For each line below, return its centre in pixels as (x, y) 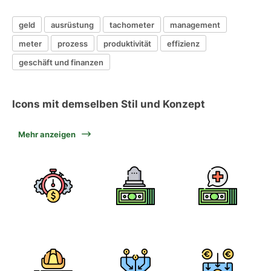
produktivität (127, 43)
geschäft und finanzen (61, 62)
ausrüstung (72, 24)
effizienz (183, 43)
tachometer (132, 24)
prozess (73, 43)
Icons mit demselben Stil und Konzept (109, 104)
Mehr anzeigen (47, 134)
